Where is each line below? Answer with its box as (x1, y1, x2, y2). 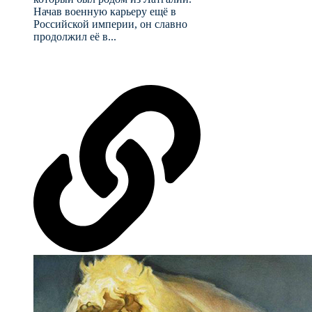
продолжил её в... (33, 31, 116, 43)
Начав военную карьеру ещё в (33, 6, 176, 18)
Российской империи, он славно (33, 18, 187, 31)
